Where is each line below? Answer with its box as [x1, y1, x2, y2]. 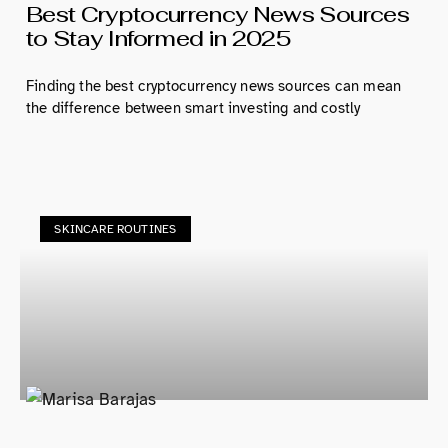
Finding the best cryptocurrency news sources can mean [26, 76, 402, 95]
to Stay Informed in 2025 [26, 23, 291, 52]
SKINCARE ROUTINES [54, 222, 177, 237]
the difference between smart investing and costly [26, 98, 361, 117]
